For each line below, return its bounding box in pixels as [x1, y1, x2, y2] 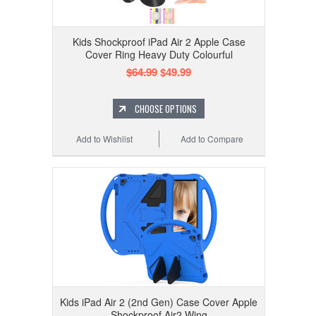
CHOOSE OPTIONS [135, 102, 197, 116]
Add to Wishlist [76, 133, 133, 145]
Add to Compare [181, 133, 244, 145]
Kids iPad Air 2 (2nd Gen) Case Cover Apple [60, 295, 257, 310]
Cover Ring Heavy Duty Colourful [85, 47, 233, 62]
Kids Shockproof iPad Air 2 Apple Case [72, 35, 245, 49]
